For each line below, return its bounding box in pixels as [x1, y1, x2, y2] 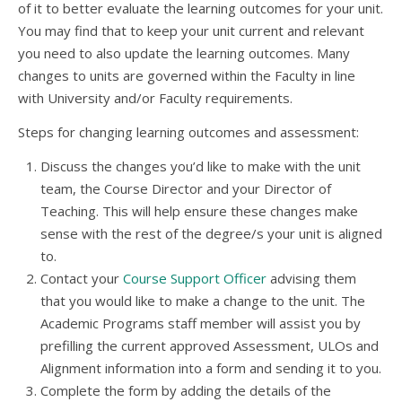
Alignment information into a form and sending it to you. [40, 359, 381, 377]
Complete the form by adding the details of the [40, 381, 331, 399]
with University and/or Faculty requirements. [18, 89, 293, 107]
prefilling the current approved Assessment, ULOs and [40, 336, 379, 354]
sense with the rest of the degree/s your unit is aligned [40, 224, 382, 242]
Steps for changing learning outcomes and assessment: [18, 123, 359, 141]
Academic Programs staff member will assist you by [40, 314, 361, 332]
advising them [267, 269, 356, 287]
